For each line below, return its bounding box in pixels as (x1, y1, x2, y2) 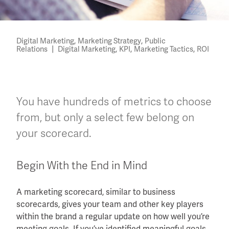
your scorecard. (16, 126, 91, 140)
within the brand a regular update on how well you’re (16, 211, 210, 222)
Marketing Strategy (78, 36, 141, 45)
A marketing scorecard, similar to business (16, 186, 175, 197)
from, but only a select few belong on (16, 110, 194, 124)
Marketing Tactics (134, 44, 193, 54)
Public (145, 36, 166, 45)
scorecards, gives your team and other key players (16, 198, 203, 210)
